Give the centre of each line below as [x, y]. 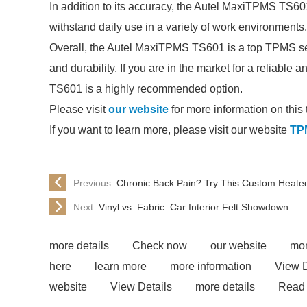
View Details [141, 287]
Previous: [95, 183]
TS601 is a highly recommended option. [146, 89]
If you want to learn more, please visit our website [170, 130]
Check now [160, 246]
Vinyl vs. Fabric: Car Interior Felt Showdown [194, 207]
